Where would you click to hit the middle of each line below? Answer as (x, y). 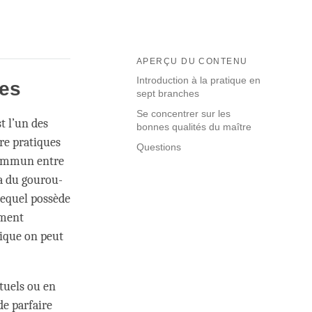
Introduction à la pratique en (198, 80)
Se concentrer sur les (184, 114)
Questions (160, 147)
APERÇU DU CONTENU (192, 62)
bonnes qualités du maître (194, 127)
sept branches (168, 94)
